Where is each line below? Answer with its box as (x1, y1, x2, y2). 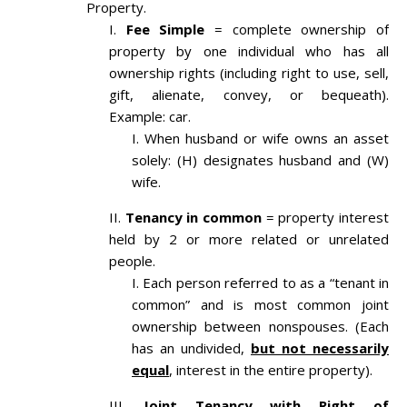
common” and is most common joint (132, 295, 389, 314)
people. (109, 252, 155, 271)
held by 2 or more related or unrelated (109, 230, 389, 249)
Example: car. (109, 107, 191, 126)
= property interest (262, 208, 390, 227)
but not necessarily (251, 339, 389, 358)
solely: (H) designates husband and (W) (132, 151, 389, 170)
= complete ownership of (204, 20, 390, 39)
